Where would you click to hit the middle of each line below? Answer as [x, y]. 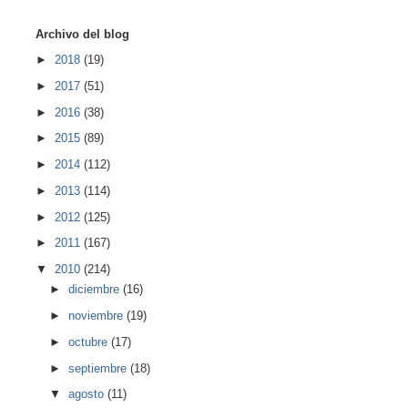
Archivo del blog [82, 34]
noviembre [98, 316]
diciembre [96, 290]
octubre [90, 342]
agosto [88, 394]
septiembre [100, 368]
